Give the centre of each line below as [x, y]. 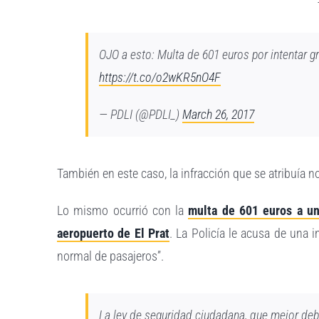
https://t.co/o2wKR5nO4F [160, 78]
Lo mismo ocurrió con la [123, 211]
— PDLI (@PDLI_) [141, 115]
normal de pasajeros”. [111, 256]
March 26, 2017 [219, 115]
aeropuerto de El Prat [114, 234]
